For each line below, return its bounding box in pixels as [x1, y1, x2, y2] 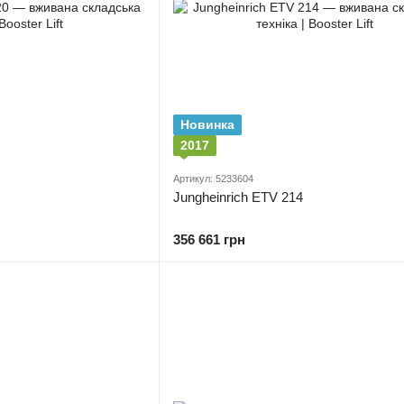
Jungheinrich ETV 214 [173, 189, 303, 205]
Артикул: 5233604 [173, 173, 253, 184]
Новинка [180, 117, 234, 132]
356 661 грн [173, 232, 245, 247]
